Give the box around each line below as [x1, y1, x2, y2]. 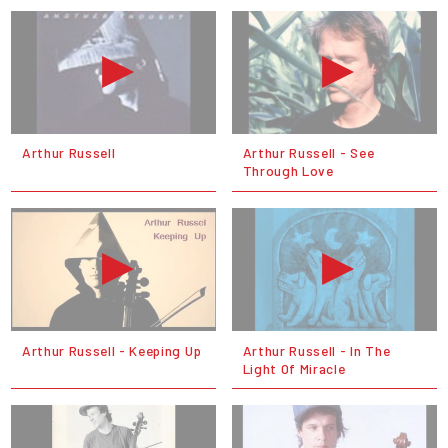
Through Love [242, 162, 334, 180]
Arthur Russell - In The [242, 341, 391, 359]
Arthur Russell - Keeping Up [21, 341, 202, 359]
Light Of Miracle [242, 359, 346, 377]
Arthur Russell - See [242, 144, 375, 162]
